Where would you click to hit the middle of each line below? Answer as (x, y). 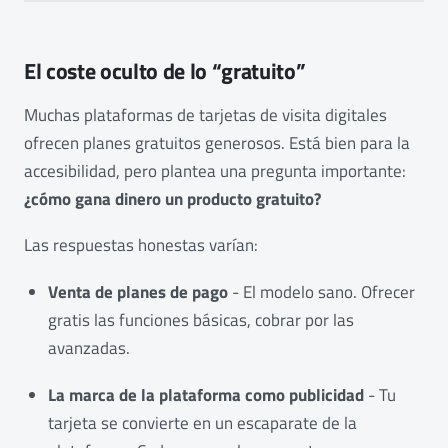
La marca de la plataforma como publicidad (206, 394)
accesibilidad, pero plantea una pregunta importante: (215, 170)
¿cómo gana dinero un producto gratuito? (172, 198)
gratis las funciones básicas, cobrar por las (201, 320)
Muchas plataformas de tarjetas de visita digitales (205, 114)
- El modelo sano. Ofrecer (321, 292)
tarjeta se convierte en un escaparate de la (202, 422)
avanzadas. (89, 348)
